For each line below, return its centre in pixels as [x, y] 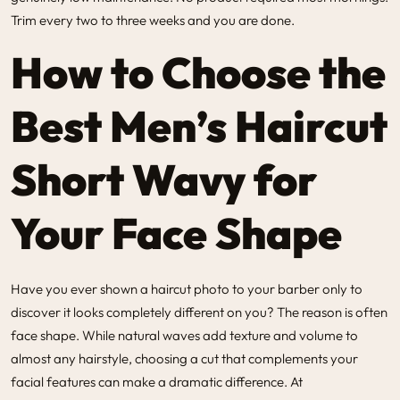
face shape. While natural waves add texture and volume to [184, 335]
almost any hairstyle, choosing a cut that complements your [184, 358]
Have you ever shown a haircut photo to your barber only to [187, 288]
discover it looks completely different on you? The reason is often [199, 312]
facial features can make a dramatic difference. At [157, 381]
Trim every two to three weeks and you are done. [153, 20]
